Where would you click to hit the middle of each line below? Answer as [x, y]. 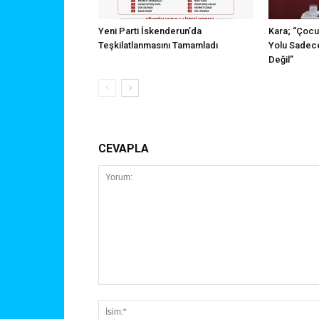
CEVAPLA [124, 149]
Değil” [281, 60]
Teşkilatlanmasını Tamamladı [158, 46]
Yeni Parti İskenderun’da [150, 31]
